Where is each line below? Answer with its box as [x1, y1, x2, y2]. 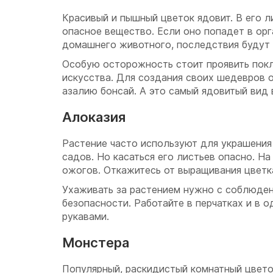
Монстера [62, 235, 129, 250]
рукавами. [62, 210, 109, 222]
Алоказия [62, 109, 126, 125]
